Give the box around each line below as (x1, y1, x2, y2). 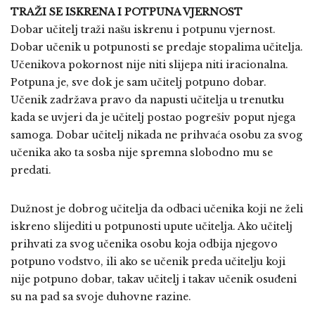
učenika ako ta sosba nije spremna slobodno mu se (11, 146, 273, 159)
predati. (11, 164, 51, 176)
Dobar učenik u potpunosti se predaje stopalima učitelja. (11, 41, 303, 53)
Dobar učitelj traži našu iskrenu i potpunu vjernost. (11, 23, 276, 36)
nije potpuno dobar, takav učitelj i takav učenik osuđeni (11, 273, 297, 285)
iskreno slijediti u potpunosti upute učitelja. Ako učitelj (11, 220, 292, 233)
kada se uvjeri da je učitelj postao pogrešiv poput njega (11, 111, 295, 124)
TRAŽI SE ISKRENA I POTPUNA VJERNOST (11, 6, 243, 18)
